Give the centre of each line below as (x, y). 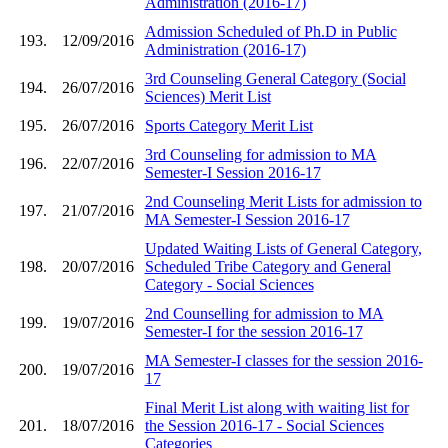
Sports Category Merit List (228, 125)
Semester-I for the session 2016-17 (253, 331)
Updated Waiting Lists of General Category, (283, 248)
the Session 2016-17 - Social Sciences (264, 425)
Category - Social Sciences (229, 284)
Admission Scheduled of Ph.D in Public (270, 31)
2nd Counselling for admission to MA (264, 313)
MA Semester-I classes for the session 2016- (283, 360)
